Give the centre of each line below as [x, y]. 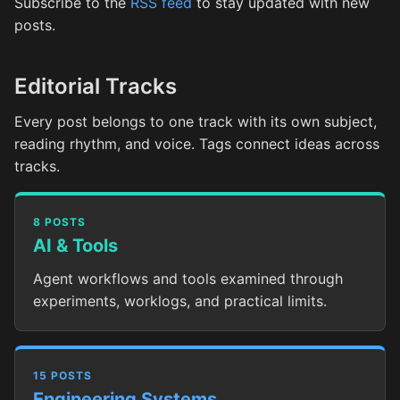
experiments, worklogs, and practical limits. [180, 301]
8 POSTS [59, 222]
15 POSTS [62, 375]
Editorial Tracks [96, 86]
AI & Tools [75, 246]
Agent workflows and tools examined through [188, 279]
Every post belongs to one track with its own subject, [196, 121]
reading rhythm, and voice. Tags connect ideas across [197, 144]
